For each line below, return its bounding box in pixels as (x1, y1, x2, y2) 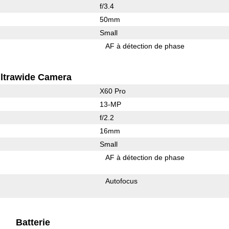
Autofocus (105, 176, 138, 185)
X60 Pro (99, 86, 126, 95)
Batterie (15, 217, 50, 227)
